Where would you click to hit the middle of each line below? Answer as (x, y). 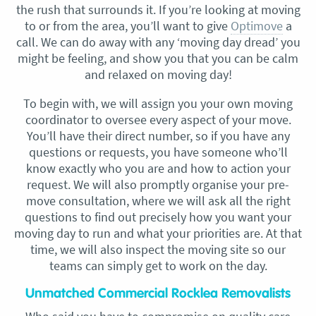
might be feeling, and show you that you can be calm (158, 58)
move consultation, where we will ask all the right (158, 200)
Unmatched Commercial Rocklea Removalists (158, 293)
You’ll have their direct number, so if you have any (158, 135)
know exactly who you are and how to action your (158, 168)
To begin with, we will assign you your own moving (158, 103)
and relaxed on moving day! (158, 74)
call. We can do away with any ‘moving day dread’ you (158, 42)
